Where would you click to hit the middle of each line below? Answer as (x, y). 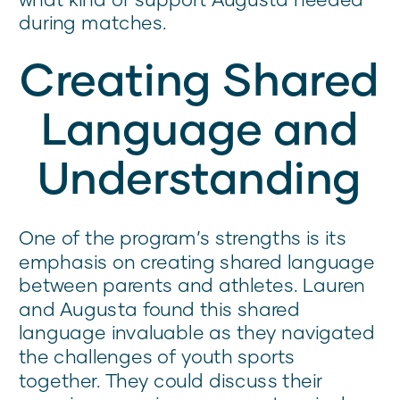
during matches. (93, 22)
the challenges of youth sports (157, 356)
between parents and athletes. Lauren (192, 285)
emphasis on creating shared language (197, 261)
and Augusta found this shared (160, 309)
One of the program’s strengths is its (183, 237)
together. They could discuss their (171, 380)
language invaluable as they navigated (197, 332)
